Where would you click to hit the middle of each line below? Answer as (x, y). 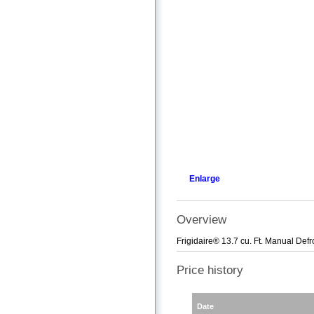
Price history (210, 271)
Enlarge (205, 178)
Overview (202, 219)
